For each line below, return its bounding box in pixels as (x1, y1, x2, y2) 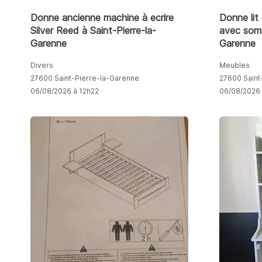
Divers (30, 60, 53, 70)
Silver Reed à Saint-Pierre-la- (30, 24, 156, 36)
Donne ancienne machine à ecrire (30, 11, 174, 23)
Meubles (219, 60, 250, 70)
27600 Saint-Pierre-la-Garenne (30, 73, 139, 82)
